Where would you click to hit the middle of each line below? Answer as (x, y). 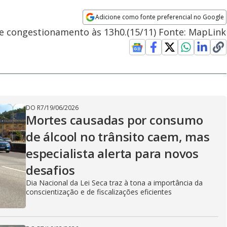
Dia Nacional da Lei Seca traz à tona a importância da (114, 183)
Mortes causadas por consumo (115, 120)
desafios (50, 170)
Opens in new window (124, 31)
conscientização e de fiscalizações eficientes (99, 192)
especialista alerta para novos (112, 153)
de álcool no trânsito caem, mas (118, 137)
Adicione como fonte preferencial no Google (160, 17)
